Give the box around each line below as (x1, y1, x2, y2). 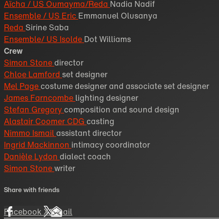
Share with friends (4, 185, 60, 195)
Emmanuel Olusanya (78, 10, 157, 22)
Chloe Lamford (4, 68, 62, 81)
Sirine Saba (25, 22, 69, 34)
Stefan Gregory (4, 104, 64, 116)
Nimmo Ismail (4, 127, 56, 139)
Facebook (4, 205, 44, 218)
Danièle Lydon (4, 151, 60, 163)
